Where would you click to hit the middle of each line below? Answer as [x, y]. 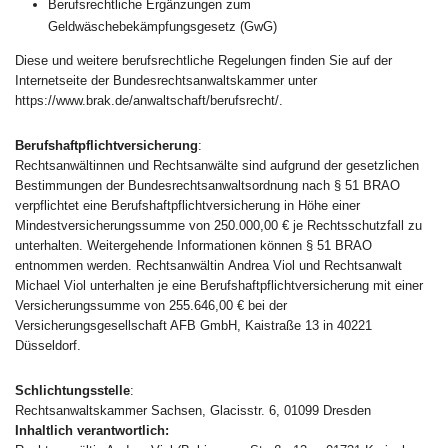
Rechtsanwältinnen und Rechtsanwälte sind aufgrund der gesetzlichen [217, 165]
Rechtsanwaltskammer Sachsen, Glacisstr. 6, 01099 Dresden [193, 410]
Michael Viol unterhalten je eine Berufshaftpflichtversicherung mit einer [219, 285]
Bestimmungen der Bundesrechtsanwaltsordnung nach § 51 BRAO [207, 185]
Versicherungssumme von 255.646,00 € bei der [151, 305]
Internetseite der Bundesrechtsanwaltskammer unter [166, 80]
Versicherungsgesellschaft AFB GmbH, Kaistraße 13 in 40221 [193, 325]
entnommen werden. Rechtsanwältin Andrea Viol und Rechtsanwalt [208, 265]
